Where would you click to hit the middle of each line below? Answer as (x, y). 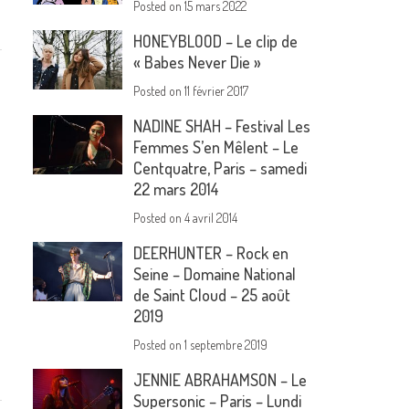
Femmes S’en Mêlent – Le (216, 147)
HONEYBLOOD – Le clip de (216, 42)
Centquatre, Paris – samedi (220, 168)
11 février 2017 (217, 91)
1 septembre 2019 (226, 345)
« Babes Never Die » (198, 63)
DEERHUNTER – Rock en (211, 253)
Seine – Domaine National (215, 274)
